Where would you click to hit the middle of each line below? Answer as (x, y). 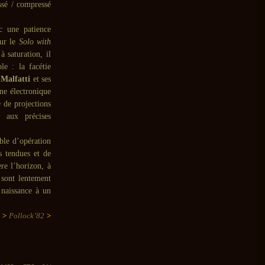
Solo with (35, 42)
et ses (42, 79)
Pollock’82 (25, 216)
